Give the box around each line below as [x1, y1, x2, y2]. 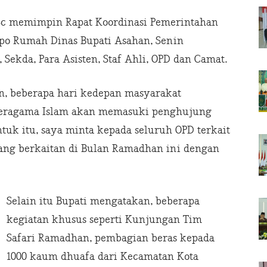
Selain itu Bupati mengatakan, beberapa [7, 195, 200, 208]
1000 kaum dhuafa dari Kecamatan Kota [7, 250, 198, 263]
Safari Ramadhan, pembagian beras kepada [7, 232, 215, 245]
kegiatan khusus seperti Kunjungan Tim [7, 213, 202, 226]
